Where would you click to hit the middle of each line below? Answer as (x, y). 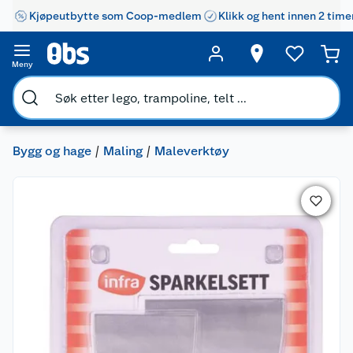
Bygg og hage (52, 151)
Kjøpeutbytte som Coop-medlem (115, 15)
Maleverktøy (192, 151)
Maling (123, 151)
